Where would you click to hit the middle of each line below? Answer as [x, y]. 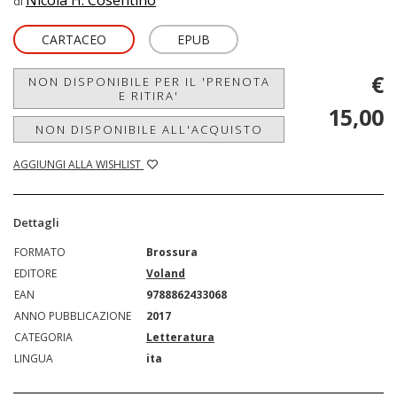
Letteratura [180, 338]
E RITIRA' [149, 96]
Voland [166, 274]
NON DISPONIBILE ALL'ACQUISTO [149, 130]
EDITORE [35, 274]
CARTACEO [74, 40]
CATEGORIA [43, 338]
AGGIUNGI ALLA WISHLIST [78, 165]
